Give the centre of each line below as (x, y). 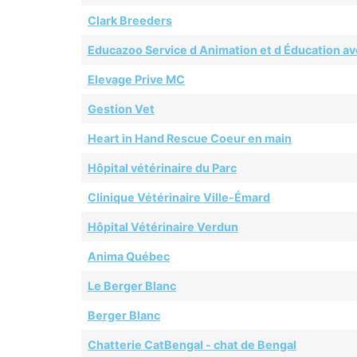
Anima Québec (129, 257)
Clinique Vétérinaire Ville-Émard (179, 198)
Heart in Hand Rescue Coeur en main (190, 139)
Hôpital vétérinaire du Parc (162, 168)
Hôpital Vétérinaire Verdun (163, 227)
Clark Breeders (130, 21)
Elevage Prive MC (136, 80)
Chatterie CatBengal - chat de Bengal (192, 345)
